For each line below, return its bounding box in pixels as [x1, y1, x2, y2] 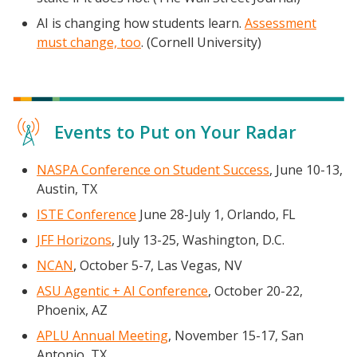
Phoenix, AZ [37, 301, 108, 320]
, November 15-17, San [168, 327, 304, 345]
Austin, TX [37, 180, 97, 198]
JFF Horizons [37, 231, 112, 249]
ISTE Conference [37, 206, 136, 224]
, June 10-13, [269, 161, 343, 179]
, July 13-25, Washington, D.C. [112, 231, 284, 249]
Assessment [245, 14, 316, 32]
